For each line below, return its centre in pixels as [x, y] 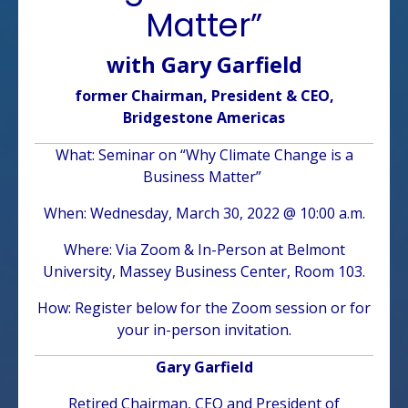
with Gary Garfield [204, 64]
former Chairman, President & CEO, [204, 95]
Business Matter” [204, 176]
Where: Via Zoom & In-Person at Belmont [204, 249]
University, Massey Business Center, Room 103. [204, 271]
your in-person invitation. [204, 329]
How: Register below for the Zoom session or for [204, 307]
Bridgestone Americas [204, 117]
